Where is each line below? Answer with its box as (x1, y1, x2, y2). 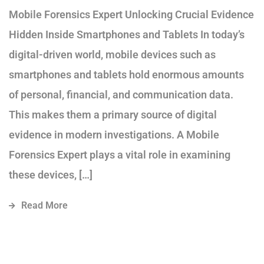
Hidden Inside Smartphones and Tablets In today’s (9, 28, 245, 41)
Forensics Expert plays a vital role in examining (9, 148, 230, 161)
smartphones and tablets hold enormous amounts (9, 68, 244, 81)
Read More (21, 200, 68, 212)
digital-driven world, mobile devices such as (9, 48, 216, 61)
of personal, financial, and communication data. (9, 88, 233, 101)
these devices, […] (9, 169, 93, 181)
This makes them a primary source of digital (9, 108, 217, 121)
